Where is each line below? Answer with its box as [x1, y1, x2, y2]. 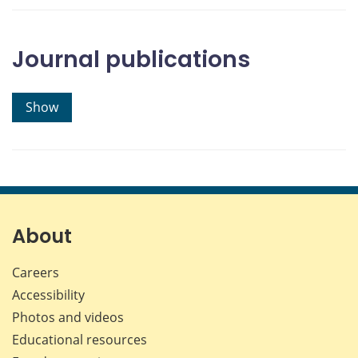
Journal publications [12, 44, 250, 76]
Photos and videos [12, 308, 124, 327]
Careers [12, 264, 59, 282]
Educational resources [12, 331, 147, 349]
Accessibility [12, 286, 85, 304]
